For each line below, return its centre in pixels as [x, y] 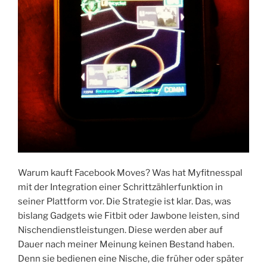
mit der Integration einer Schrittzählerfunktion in [120, 187]
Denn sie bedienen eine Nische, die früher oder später [131, 258]
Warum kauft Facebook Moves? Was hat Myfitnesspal [130, 173]
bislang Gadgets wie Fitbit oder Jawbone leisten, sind [129, 215]
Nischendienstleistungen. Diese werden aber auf [120, 230]
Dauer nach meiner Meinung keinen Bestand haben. [126, 244]
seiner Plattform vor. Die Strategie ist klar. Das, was [125, 201]
